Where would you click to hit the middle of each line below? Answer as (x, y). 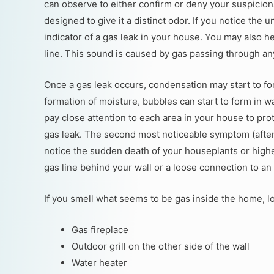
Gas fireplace (100, 229)
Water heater (99, 262)
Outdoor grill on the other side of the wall (161, 246)
